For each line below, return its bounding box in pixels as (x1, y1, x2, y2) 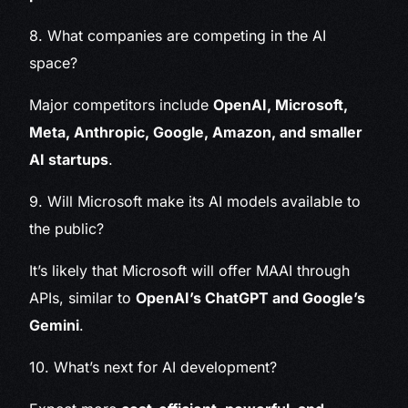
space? (29, 54, 78, 73)
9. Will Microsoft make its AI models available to (29, 192, 362, 211)
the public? (29, 219, 105, 239)
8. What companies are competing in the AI (29, 26, 327, 46)
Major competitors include (29, 96, 214, 115)
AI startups (29, 150, 109, 169)
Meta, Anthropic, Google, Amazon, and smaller (29, 123, 363, 142)
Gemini (29, 316, 80, 335)
